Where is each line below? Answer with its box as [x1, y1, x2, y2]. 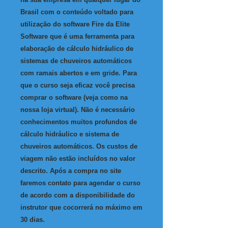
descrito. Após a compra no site [20, 167, 121, 175]
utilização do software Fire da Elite [20, 20, 130, 28]
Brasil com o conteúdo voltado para [20, 8, 133, 16]
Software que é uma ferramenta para [20, 33, 134, 41]
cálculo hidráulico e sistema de [20, 130, 119, 138]
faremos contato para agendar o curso [20, 179, 140, 187]
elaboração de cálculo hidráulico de [20, 45, 133, 53]
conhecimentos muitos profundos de [20, 118, 137, 126]
